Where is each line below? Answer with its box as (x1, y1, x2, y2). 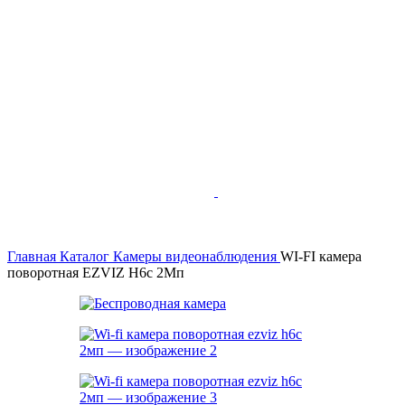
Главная (7, 249, 60, 264)
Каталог (60, 249, 113, 264)
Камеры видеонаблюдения (113, 249, 280, 264)
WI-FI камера (280, 249, 362, 264)
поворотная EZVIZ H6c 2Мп (7, 265, 184, 280)
